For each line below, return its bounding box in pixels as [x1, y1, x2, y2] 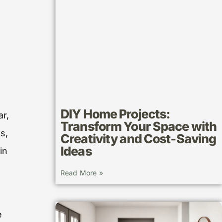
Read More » [60, 168, 103, 177]
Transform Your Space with [60, 119, 217, 134]
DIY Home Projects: [60, 107, 170, 122]
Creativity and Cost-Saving [60, 131, 217, 147]
